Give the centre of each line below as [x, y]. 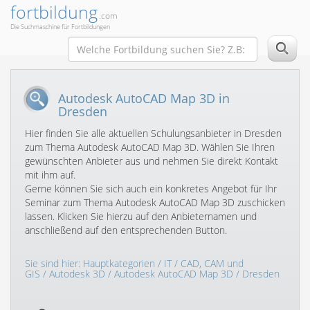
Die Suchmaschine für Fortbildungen [60, 27]
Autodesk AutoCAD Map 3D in [144, 99]
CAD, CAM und [212, 264]
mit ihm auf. [50, 175]
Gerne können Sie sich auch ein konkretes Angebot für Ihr [151, 189]
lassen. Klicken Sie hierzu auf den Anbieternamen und [141, 217]
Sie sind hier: [54, 264]
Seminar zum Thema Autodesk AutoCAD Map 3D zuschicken [155, 203]
